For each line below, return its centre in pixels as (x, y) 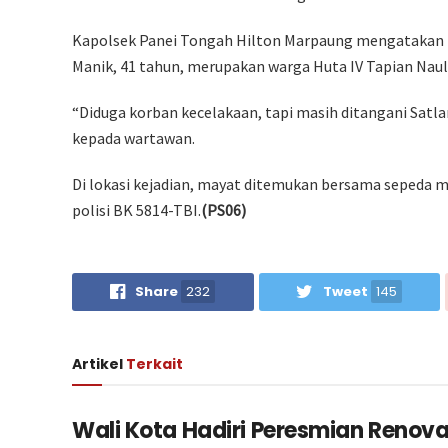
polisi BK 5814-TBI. (136, 209)
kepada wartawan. (133, 137)
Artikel (99, 363)
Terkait (154, 363)
